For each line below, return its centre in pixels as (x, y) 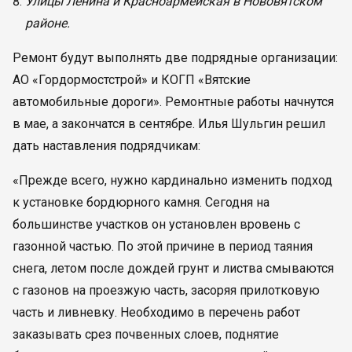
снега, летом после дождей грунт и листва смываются (173, 268)
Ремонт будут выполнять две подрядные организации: (175, 58)
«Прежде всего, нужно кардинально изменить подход (172, 180)
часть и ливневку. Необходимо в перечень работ (156, 312)
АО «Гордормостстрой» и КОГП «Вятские (132, 80)
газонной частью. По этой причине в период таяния (163, 246)
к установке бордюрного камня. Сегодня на (141, 202)
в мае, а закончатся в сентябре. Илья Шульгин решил (169, 124)
